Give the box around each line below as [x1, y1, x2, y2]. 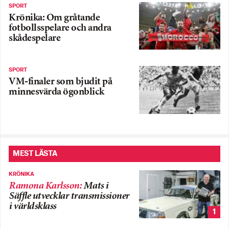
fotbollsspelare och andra [9, 23, 111, 33]
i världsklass [9, 201, 56, 212]
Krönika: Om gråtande [9, 13, 100, 23]
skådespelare [9, 33, 60, 43]
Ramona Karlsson [9, 181, 79, 191]
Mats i [83, 181, 108, 191]
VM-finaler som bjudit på [9, 77, 112, 87]
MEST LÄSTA [13, 149, 57, 157]
